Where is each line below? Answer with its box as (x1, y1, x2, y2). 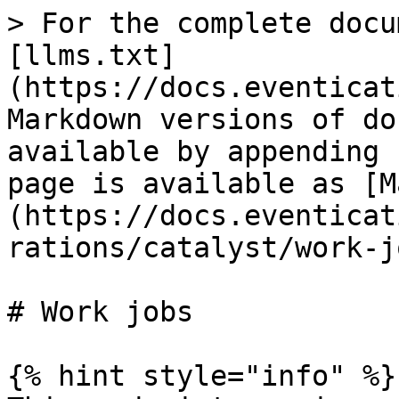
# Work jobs (7, 296, 193, 328)
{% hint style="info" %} (7, 360, 396, 392)
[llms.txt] (7, 39, 176, 71)
